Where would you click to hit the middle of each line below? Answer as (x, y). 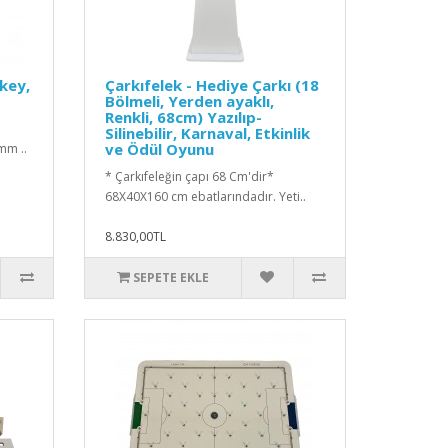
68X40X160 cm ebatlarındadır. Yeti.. (205, 197)
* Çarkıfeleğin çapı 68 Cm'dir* (189, 177)
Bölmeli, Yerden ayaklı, (189, 101)
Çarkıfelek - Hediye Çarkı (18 (211, 85)
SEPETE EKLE (170, 278)
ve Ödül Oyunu (159, 149)
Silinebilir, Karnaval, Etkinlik (207, 133)
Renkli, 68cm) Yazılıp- (183, 117)
